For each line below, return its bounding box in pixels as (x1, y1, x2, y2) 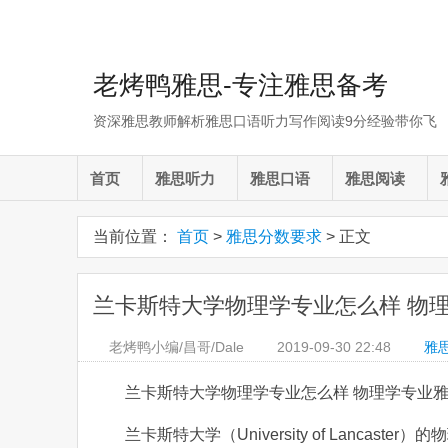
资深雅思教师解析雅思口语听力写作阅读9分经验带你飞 (93, 113, 437, 129)
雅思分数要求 (226, 228, 322, 245)
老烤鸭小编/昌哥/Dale (109, 339, 244, 355)
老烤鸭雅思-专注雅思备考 (93, 70, 388, 100)
